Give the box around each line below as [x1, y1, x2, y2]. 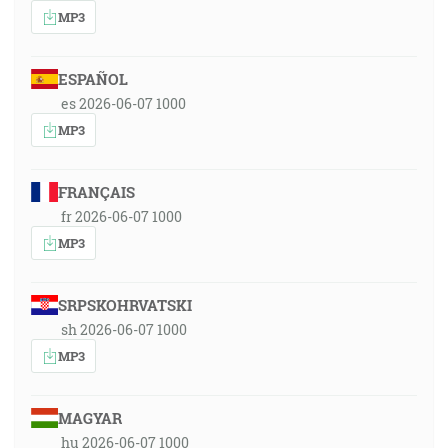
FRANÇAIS [57, 182, 135, 202]
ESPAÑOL [57, 69, 128, 89]
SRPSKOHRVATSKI [57, 295, 192, 315]
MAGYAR [57, 408, 122, 428]
